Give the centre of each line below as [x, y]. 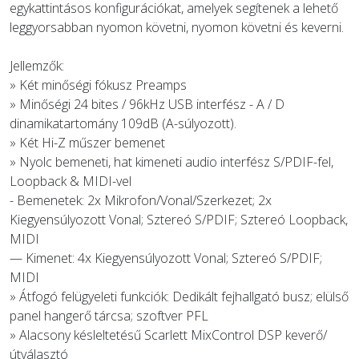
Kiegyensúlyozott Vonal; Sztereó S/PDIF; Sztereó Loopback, [179, 220]
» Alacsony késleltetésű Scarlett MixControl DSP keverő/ [168, 335]
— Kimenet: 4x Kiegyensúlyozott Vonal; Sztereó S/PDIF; [166, 258]
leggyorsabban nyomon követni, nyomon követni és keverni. [177, 27]
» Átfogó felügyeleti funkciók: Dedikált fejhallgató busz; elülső [179, 296]
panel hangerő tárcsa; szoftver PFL [109, 316]
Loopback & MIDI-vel [71, 181]
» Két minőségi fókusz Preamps [98, 85]
